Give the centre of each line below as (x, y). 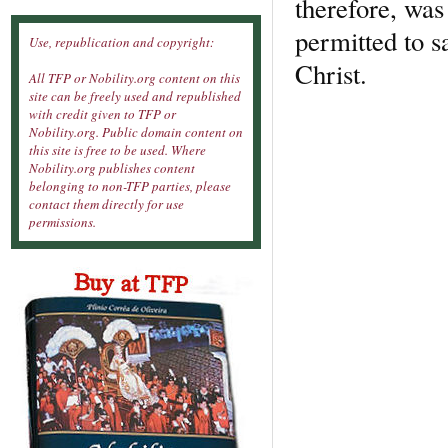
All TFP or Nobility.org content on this (134, 78)
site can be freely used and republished (135, 96)
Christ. (331, 73)
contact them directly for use (106, 204)
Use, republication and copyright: (121, 42)
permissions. (62, 222)
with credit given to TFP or (102, 114)
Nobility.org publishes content (112, 168)
